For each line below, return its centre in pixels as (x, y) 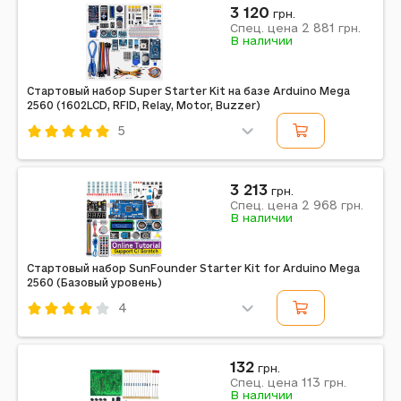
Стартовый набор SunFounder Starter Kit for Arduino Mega (193, 268)
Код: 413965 (66, 156)
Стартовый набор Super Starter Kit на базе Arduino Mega (188, 91)
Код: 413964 (67, 333)
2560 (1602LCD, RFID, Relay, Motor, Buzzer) (144, 105)
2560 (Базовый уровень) (94, 282)
